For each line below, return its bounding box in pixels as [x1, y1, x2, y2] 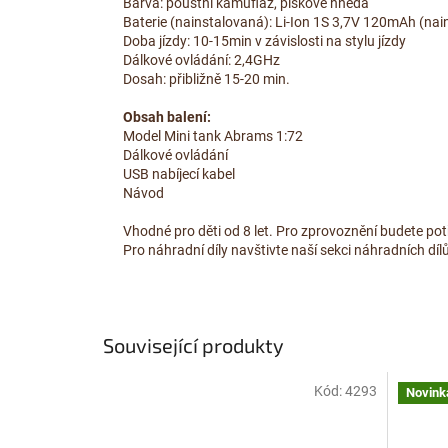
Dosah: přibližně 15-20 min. [123, 71, 290, 88]
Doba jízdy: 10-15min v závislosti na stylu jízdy [123, 33, 406, 50]
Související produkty [103, 332, 284, 357]
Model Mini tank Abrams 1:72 [123, 128, 303, 145]
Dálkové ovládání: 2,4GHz [123, 52, 280, 69]
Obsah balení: [123, 109, 211, 126]
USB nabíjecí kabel [123, 166, 235, 183]
